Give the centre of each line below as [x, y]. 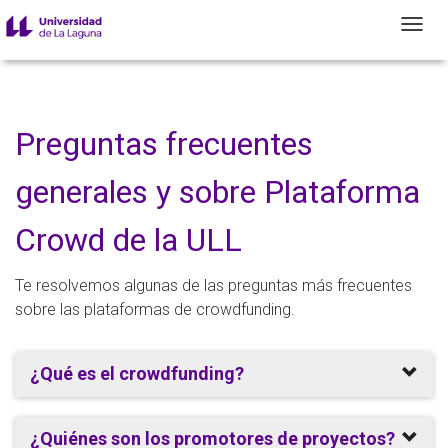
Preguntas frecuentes [164, 144]
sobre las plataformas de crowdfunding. [155, 309]
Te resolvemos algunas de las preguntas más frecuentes [213, 285]
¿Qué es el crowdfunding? [137, 373]
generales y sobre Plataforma [217, 192]
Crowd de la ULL [128, 240]
